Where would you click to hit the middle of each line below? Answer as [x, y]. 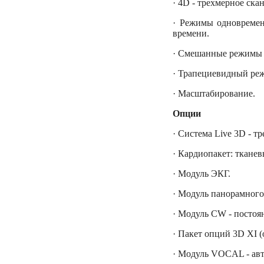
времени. [191, 34]
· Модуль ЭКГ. [202, 174]
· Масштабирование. [214, 94]
